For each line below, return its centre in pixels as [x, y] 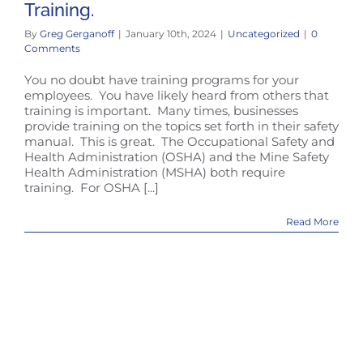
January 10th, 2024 [171, 33]
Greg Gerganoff [77, 33]
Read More [312, 221]
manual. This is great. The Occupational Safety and [179, 141]
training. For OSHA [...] [92, 187]
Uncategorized [264, 33]
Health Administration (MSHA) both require [155, 172]
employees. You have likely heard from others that [177, 95]
